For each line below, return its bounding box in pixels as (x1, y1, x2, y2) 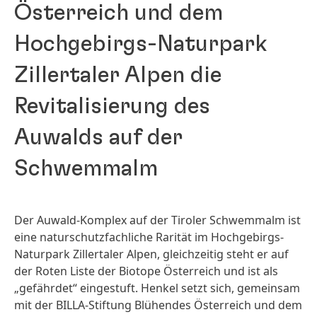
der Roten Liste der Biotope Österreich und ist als (14, 263, 278, 279)
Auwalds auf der (14, 126, 183, 149)
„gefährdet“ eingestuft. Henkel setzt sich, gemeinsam (14, 280, 300, 296)
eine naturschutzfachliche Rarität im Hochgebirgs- (14, 229, 284, 245)
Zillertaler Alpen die (14, 64, 221, 86)
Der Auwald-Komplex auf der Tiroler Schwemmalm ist (14, 212, 301, 228)
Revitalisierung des (14, 95, 210, 117)
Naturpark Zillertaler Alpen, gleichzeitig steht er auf (14, 246, 289, 262)
